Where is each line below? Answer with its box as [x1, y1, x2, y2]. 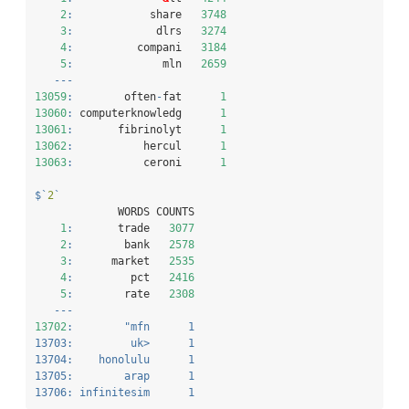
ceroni [73, 156, 220, 170]
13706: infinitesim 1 [35, 386, 194, 400]
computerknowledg [73, 107, 220, 121]
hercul [73, 140, 220, 153]
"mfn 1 [124, 320, 194, 334]
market [73, 255, 169, 268]
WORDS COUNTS [35, 205, 194, 219]
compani [73, 41, 201, 55]
